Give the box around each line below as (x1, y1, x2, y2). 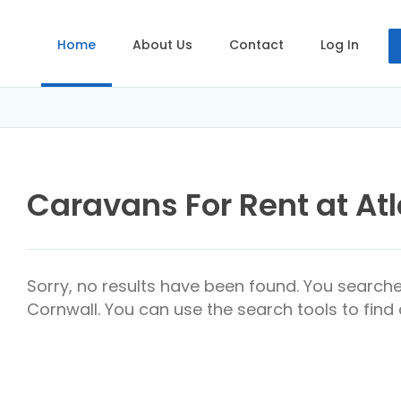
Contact (229, 36, 284, 54)
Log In (320, 36, 359, 54)
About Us (132, 36, 192, 54)
